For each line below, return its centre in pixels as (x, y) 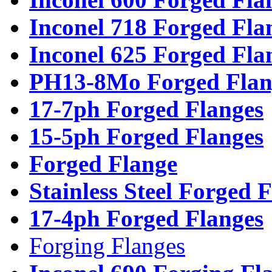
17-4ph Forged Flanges (146, 218)
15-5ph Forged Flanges (146, 136)
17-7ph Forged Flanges (146, 109)
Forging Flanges (107, 245)
